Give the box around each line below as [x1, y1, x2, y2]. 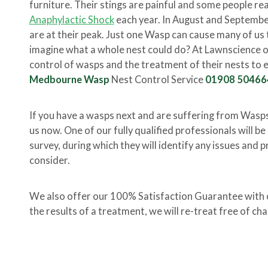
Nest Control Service [111, 74, 205, 86]
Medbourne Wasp [29, 74, 111, 86]
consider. [29, 154, 70, 166]
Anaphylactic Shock [29, 14, 114, 26]
